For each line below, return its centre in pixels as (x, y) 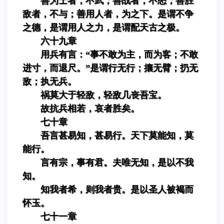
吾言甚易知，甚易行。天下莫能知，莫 (117, 135)
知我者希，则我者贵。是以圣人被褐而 (117, 189)
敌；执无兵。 (49, 81)
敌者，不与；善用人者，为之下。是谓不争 (108, 14)
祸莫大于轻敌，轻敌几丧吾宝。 (103, 95)
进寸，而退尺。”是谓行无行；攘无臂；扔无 (110, 68)
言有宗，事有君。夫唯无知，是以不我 (117, 162)
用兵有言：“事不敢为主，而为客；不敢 (119, 54)
